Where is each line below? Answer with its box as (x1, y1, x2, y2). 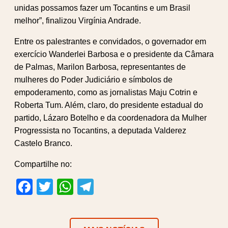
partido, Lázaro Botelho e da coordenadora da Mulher (14, 113, 207, 122)
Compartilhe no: (14, 159, 72, 168)
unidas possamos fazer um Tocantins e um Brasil (14, 3, 190, 12)
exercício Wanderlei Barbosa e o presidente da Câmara (14, 49, 214, 59)
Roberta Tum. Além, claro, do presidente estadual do (14, 100, 203, 109)
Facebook (33, 177, 105, 196)
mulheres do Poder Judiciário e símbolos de (14, 75, 173, 84)
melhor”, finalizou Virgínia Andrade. (14, 16, 141, 25)
